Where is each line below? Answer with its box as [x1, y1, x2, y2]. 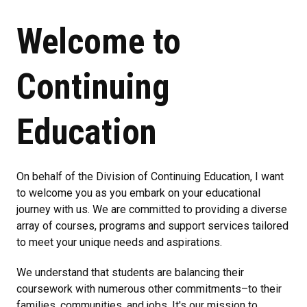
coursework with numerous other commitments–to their [16, 282, 282, 295]
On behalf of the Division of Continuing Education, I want [16, 169, 284, 183]
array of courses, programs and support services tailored [16, 219, 288, 232]
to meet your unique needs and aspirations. [16, 235, 222, 249]
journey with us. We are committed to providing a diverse [16, 202, 287, 216]
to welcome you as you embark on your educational [16, 186, 260, 199]
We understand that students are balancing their [16, 265, 244, 279]
